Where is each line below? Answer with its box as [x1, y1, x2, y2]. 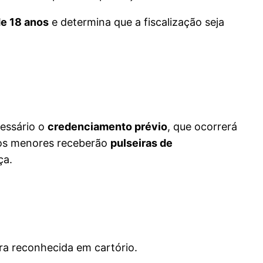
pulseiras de [110, 137, 173, 150]
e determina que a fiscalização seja [49, 16, 224, 29]
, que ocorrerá [167, 120, 237, 133]
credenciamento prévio [48, 120, 167, 133]
